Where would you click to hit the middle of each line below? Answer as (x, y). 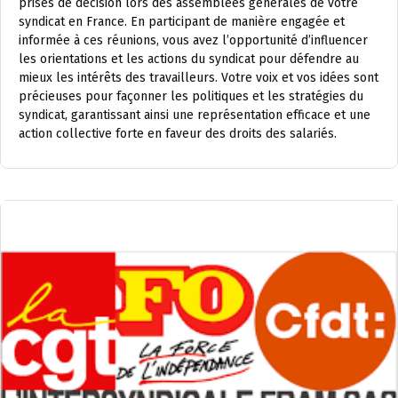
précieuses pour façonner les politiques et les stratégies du (191, 97)
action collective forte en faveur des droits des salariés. (178, 134)
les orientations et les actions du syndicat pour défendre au (189, 60)
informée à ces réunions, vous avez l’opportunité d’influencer (193, 41)
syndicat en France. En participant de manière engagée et (182, 22)
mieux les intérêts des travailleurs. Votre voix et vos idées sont (199, 78)
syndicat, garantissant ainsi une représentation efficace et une (195, 115)
